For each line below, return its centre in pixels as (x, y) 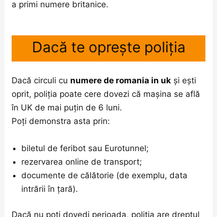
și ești (184, 81)
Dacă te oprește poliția (108, 47)
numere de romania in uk (121, 81)
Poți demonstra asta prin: (61, 121)
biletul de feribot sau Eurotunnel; (85, 148)
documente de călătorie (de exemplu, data (105, 175)
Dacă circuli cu (41, 81)
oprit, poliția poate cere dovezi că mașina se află (106, 94)
